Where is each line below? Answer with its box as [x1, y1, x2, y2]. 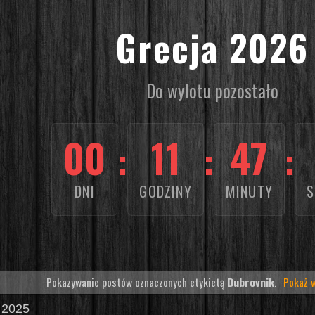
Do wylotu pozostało [146, 77, 278, 104]
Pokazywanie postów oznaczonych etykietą [46, 274, 227, 291]
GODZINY [139, 181, 192, 202]
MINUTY [225, 181, 274, 202]
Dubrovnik [226, 274, 274, 291]
